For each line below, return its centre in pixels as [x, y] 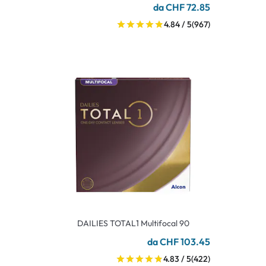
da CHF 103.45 [179, 242]
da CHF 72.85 [182, 7]
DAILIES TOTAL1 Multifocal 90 [133, 223]
